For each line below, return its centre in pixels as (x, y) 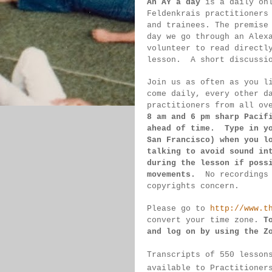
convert (166, 220)
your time (210, 220)
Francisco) (193, 140)
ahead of (169, 128)
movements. (176, 175)
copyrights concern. (193, 186)
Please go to (178, 209)
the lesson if (215, 163)
